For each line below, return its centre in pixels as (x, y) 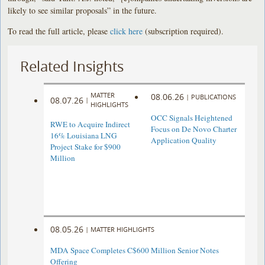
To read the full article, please (59, 31)
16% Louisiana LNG (84, 136)
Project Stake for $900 (86, 147)
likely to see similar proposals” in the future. (83, 10)
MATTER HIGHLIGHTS (123, 229)
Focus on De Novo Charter (193, 129)
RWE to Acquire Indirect (91, 125)
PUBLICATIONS (213, 96)
